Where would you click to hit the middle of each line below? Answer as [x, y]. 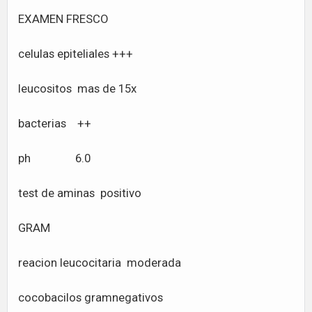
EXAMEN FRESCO [63, 19]
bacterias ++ [55, 123]
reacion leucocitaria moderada [100, 263]
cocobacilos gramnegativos [91, 297]
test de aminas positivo [80, 193]
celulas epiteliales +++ [76, 54]
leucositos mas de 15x [77, 88]
